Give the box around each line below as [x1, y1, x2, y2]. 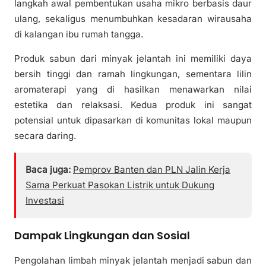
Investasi [26, 194, 64, 206]
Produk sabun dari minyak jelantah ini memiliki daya [14, 52, 252, 64]
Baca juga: [26, 163, 71, 175]
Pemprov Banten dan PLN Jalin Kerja [73, 163, 230, 175]
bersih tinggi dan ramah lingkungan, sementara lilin [14, 68, 252, 80]
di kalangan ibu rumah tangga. [14, 28, 143, 40]
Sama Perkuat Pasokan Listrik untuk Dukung [26, 179, 214, 191]
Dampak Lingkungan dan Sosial [14, 227, 190, 243]
